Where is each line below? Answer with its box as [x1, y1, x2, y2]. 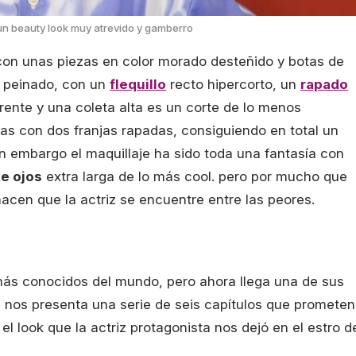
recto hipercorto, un [166, 76, 300, 93]
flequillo [110, 76, 166, 93]
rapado [300, 76, 348, 93]
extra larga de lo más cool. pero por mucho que [42, 168, 347, 185]
